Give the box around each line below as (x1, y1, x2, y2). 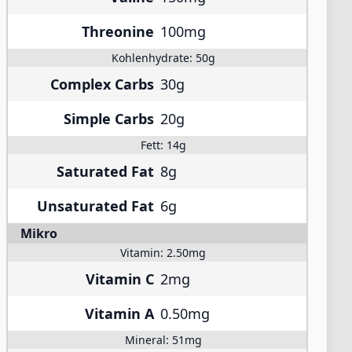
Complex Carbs (50, 75, 154, 93)
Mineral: (124, 332, 172, 347)
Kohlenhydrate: (111, 50, 196, 65)
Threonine (82, 22, 154, 41)
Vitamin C (86, 269, 154, 288)
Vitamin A (85, 304, 154, 323)
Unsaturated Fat (37, 196, 154, 215)
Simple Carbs (64, 109, 154, 128)
